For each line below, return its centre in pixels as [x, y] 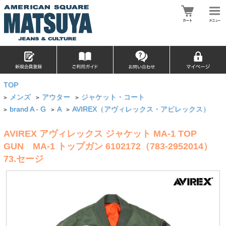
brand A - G [28, 109]
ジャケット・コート [113, 97]
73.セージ [23, 159]
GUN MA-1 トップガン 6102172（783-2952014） [108, 146]
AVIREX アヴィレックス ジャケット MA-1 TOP [100, 133]
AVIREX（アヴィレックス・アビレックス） [141, 109]
